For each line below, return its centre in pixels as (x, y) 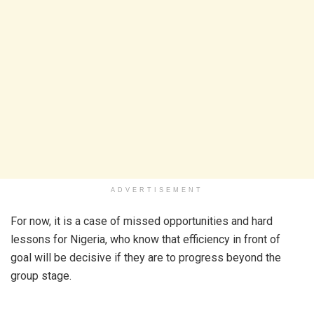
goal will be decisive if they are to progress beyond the (146, 257)
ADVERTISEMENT (157, 190)
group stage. (41, 275)
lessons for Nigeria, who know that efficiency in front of (145, 239)
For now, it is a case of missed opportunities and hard (142, 221)
